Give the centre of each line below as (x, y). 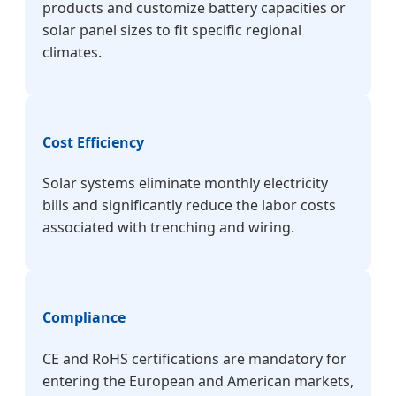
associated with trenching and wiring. (168, 228)
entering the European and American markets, (198, 381)
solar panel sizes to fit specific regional (172, 30)
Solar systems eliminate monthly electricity (185, 183)
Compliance (84, 318)
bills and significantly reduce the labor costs (189, 206)
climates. (72, 52)
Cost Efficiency (93, 142)
